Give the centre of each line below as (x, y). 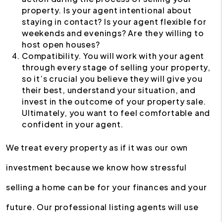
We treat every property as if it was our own (97, 147)
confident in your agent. (73, 124)
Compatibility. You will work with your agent (113, 56)
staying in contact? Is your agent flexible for (114, 22)
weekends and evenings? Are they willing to (113, 33)
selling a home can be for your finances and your (107, 187)
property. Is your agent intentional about (107, 10)
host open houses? (61, 44)
